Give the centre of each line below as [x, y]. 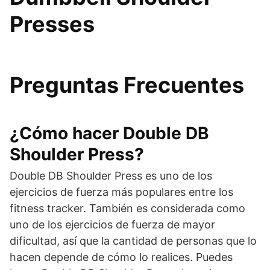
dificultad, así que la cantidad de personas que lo [133, 240]
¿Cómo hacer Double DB [109, 133]
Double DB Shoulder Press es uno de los [111, 175]
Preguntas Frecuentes [127, 85]
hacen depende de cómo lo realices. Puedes [121, 257]
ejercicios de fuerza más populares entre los [121, 192]
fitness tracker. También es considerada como [127, 208]
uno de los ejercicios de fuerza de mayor [112, 224]
